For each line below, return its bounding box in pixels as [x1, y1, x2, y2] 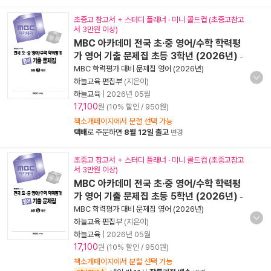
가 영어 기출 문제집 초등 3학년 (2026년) [74, 50, 238, 62]
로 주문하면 [87, 128, 124, 137]
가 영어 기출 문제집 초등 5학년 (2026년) [74, 191, 238, 202]
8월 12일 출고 [124, 128, 169, 137]
